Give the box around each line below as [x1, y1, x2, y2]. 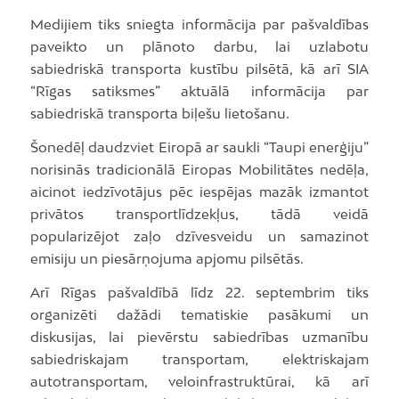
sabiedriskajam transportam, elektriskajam [29, 350, 370, 367]
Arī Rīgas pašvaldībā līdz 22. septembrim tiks [29, 283, 370, 300]
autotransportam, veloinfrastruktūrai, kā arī [29, 372, 370, 389]
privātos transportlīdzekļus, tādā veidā [29, 206, 370, 223]
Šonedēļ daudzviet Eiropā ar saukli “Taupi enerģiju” [29, 139, 370, 156]
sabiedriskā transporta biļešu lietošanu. [29, 105, 289, 122]
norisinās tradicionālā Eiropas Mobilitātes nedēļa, [29, 161, 370, 178]
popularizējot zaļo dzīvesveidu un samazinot [29, 228, 370, 245]
